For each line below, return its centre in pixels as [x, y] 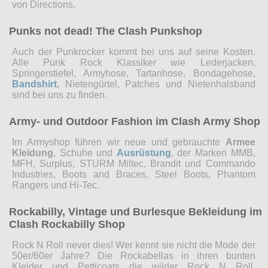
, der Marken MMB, [213, 153]
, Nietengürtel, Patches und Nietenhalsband [156, 84]
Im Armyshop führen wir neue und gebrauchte [119, 142]
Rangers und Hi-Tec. [56, 185]
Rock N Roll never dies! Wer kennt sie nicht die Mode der [134, 245]
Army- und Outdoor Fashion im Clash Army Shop [135, 121]
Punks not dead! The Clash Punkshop [106, 31]
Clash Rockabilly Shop [67, 224]
